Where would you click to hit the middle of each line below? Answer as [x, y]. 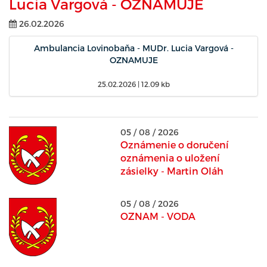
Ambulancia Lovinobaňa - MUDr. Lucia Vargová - [133, 48]
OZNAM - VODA [158, 216]
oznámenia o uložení [170, 158]
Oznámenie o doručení [174, 145]
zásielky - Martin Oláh [172, 171]
